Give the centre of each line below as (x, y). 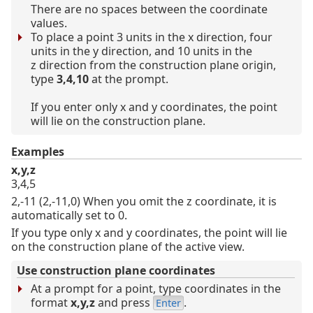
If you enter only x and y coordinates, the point (154, 107)
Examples (38, 152)
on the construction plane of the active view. (128, 247)
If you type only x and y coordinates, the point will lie (149, 233)
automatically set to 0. (69, 216)
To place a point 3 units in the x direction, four (152, 37)
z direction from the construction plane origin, (153, 65)
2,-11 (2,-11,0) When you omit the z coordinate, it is (144, 202)
